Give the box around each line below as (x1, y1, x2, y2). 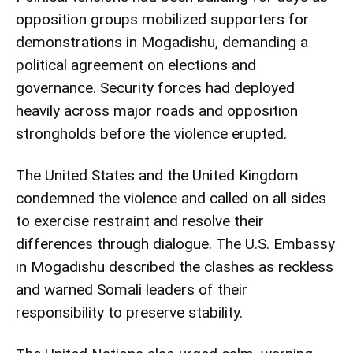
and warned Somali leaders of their (16, 280, 247, 299)
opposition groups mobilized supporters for (16, 9, 309, 28)
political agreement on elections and (16, 55, 256, 74)
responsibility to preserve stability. (16, 303, 243, 321)
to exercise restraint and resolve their (16, 211, 264, 230)
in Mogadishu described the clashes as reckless (16, 257, 333, 276)
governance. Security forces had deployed (16, 78, 295, 97)
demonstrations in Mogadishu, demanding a (16, 32, 308, 51)
